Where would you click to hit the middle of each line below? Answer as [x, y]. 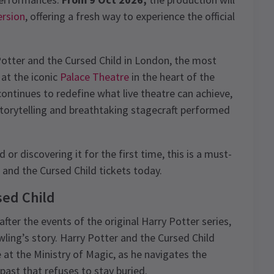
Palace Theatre [94, 77]
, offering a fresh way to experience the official [130, 16]
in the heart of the [172, 77]
